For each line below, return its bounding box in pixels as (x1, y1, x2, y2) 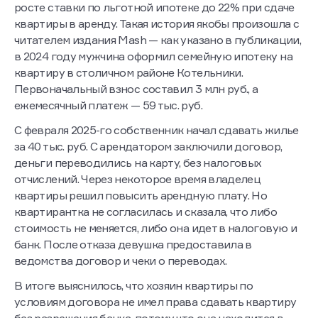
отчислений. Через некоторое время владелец (14, 172, 261, 187)
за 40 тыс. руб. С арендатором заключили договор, (14, 139, 283, 154)
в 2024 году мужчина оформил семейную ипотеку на (14, 49, 292, 64)
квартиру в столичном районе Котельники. (14, 65, 243, 80)
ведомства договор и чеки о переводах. (14, 253, 227, 268)
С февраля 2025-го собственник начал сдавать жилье (14, 123, 299, 138)
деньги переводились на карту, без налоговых (14, 155, 262, 170)
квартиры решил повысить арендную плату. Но (14, 188, 268, 203)
